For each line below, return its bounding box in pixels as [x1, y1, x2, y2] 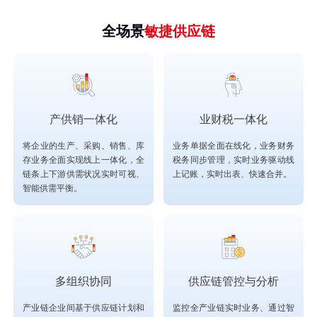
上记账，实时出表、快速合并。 [173, 168, 292, 179]
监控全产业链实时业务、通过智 [173, 302, 294, 313]
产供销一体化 [50, 112, 117, 126]
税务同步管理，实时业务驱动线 [173, 154, 294, 165]
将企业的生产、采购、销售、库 [23, 140, 144, 151]
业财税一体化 [200, 112, 267, 126]
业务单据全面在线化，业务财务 [173, 140, 294, 151]
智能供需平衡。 [23, 183, 82, 193]
